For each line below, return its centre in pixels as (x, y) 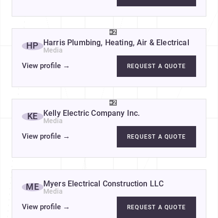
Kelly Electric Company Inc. (92, 113)
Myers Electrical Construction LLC (104, 183)
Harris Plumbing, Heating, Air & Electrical (116, 42)
